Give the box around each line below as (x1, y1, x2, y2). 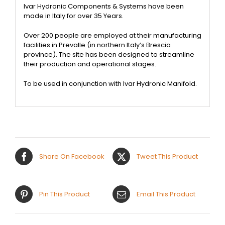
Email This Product (137, 189, 195, 199)
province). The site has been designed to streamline (23, 50, 194, 60)
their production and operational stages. (23, 59, 156, 69)
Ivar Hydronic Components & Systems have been (23, 2, 184, 12)
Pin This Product (39, 189, 90, 199)
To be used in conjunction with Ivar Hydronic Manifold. (23, 79, 197, 89)
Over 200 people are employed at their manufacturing (23, 31, 201, 41)
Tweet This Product (137, 151, 198, 161)
